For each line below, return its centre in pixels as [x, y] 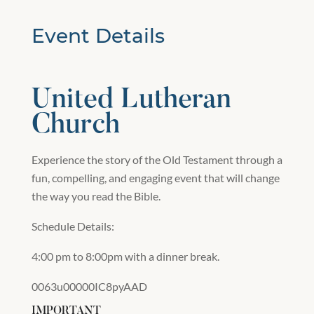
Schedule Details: [73, 226]
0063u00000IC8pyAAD [89, 286]
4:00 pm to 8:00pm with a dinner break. [125, 256]
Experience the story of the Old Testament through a [157, 159]
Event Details [98, 35]
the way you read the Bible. [96, 196]
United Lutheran [131, 101]
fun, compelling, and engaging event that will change [155, 177]
